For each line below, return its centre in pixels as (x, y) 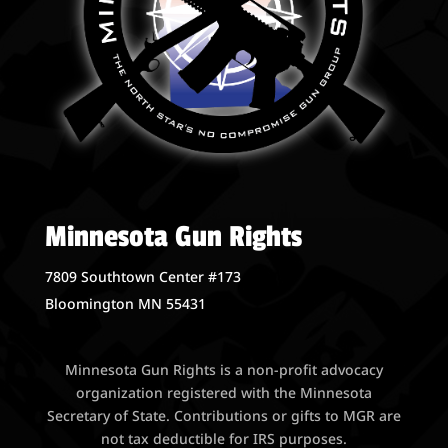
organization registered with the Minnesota (223, 393)
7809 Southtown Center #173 (142, 277)
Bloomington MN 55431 (125, 304)
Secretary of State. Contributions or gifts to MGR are (223, 416)
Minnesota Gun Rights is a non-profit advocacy (223, 370)
